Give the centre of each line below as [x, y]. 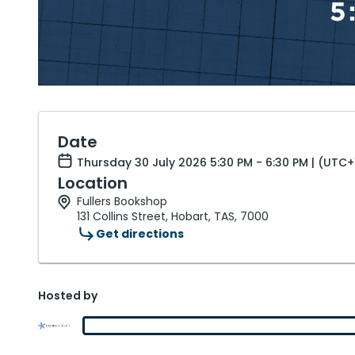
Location [93, 183]
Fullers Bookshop [122, 201]
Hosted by [68, 296]
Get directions [140, 233]
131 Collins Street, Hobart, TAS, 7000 [173, 216]
